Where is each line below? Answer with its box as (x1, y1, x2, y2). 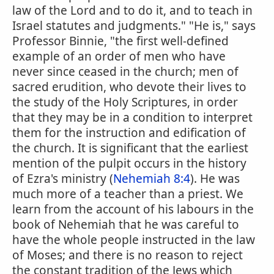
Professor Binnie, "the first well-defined (12, 33, 229, 49)
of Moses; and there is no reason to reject (12, 247, 243, 263)
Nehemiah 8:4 (113, 171, 190, 187)
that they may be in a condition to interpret (12, 109, 253, 125)
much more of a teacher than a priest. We (12, 186, 243, 202)
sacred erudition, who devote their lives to (12, 79, 246, 95)
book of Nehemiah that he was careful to (12, 217, 239, 232)
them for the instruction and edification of (12, 125, 246, 141)
